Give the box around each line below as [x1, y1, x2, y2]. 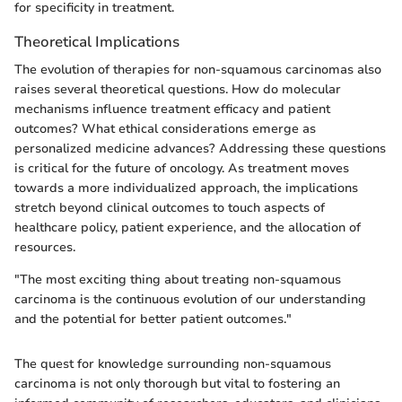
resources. [14, 239, 75, 257]
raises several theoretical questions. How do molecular [14, 81, 341, 99]
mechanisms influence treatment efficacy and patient [14, 100, 330, 118]
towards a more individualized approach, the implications [14, 179, 358, 197]
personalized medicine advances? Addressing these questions [14, 140, 386, 158]
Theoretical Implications [14, 31, 179, 53]
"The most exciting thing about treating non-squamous [14, 271, 341, 289]
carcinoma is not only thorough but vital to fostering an [14, 375, 340, 393]
